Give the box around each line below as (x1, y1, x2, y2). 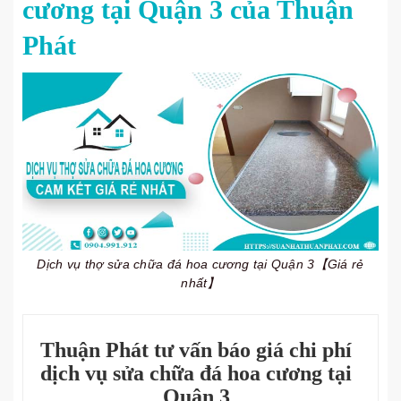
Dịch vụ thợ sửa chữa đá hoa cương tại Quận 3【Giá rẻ (37, 257, 364, 271)
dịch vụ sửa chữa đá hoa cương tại (40, 362, 352, 385)
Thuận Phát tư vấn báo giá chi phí (40, 338, 352, 362)
